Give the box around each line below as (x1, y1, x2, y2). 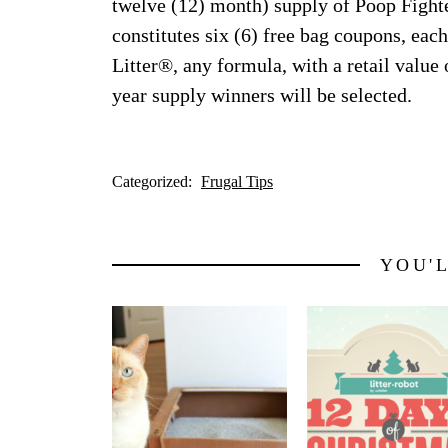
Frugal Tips (201, 172, 273, 190)
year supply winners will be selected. (112, 83, 412, 106)
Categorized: (112, 172, 196, 190)
